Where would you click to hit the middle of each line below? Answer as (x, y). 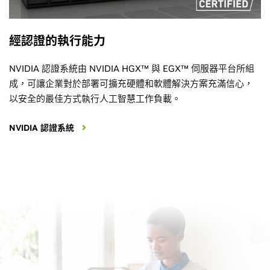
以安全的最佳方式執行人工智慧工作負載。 (95, 99)
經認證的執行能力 (57, 41)
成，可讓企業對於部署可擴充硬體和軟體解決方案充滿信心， (131, 84)
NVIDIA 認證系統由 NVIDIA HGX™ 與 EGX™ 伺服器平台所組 (132, 69)
